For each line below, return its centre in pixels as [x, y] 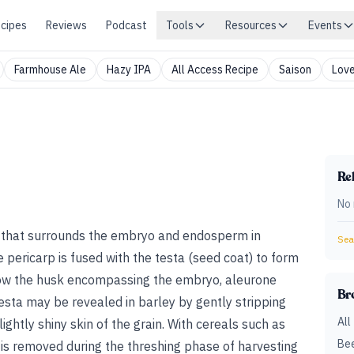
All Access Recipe [215, 70]
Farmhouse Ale [50, 70]
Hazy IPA [129, 70]
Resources [251, 25]
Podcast [126, 25]
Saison [295, 70]
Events [325, 25]
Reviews [66, 25]
